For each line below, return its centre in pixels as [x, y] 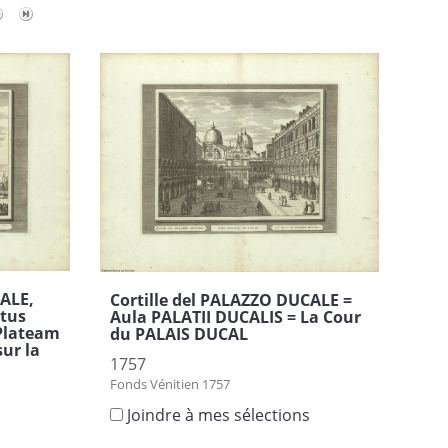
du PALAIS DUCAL [178, 333]
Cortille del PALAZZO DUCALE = [230, 299]
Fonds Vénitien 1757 [169, 383]
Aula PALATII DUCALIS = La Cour [235, 316]
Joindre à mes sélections [218, 414]
